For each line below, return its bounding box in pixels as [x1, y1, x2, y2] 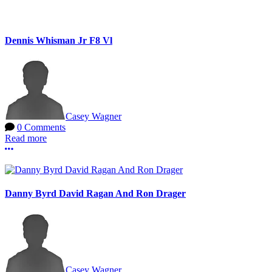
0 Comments [17, 122, 66, 133]
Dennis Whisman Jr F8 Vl [5, 35, 112, 46]
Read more [5, 133, 47, 144]
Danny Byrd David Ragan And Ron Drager [5, 188, 186, 199]
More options [13, 143, 64, 154]
